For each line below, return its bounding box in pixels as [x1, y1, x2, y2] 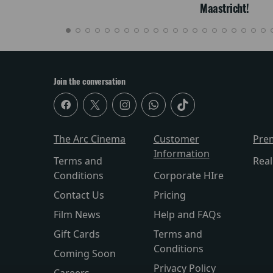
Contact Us [54, 188, 104, 202]
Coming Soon [54, 247, 116, 261]
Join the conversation [54, 76, 126, 88]
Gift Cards [54, 227, 100, 241]
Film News [54, 208, 101, 222]
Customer [153, 132, 199, 146]
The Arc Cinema [54, 132, 126, 146]
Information [153, 147, 210, 161]
